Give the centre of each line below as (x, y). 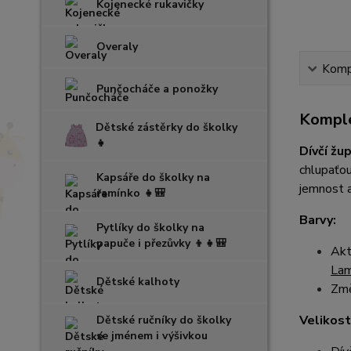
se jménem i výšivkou (152, 335)
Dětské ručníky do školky (164, 320)
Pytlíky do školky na (150, 227)
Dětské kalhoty (138, 281)
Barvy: (317, 220)
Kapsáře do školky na (153, 177)
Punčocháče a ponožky (157, 89)
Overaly (117, 46)
